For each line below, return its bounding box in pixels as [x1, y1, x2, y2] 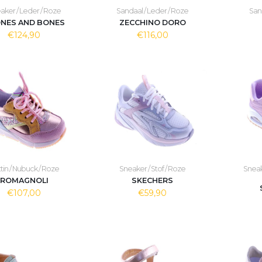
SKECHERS [131, 176, 173, 185]
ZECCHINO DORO [119, 18, 186, 27]
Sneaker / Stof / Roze [119, 164, 185, 173]
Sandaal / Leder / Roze [116, 6, 188, 15]
